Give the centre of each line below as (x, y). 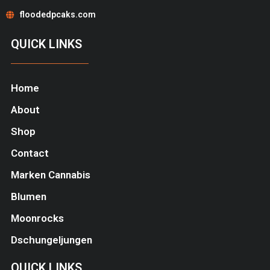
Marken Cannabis (50, 175)
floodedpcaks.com (58, 15)
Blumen (28, 197)
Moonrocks (37, 218)
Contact (30, 153)
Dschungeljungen (51, 240)
